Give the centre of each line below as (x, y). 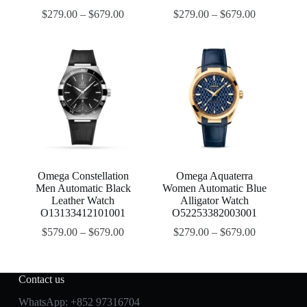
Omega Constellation (83, 175)
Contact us (41, 279)
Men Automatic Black (83, 188)
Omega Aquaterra (215, 175)
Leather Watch (83, 200)
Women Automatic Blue (215, 188)
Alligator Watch (215, 200)
